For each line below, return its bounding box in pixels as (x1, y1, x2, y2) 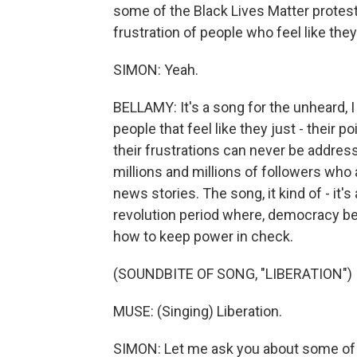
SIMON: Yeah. (113, 61, 198, 78)
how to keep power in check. (113, 228, 293, 245)
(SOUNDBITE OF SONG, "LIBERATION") (113, 265, 352, 282)
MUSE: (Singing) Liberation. (113, 303, 282, 320)
